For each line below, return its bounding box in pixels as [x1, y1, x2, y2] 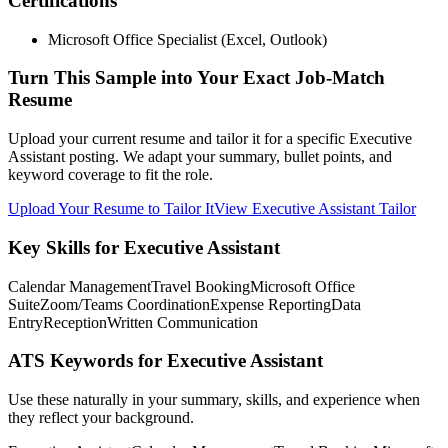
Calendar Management [8, 277, 151, 295]
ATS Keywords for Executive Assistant [8, 350, 323, 372]
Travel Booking [151, 277, 250, 295]
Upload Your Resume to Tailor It [8, 200, 214, 218]
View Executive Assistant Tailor [214, 200, 416, 218]
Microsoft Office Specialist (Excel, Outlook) [48, 30, 327, 48]
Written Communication [107, 313, 258, 331]
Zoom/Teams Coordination [40, 295, 210, 313]
